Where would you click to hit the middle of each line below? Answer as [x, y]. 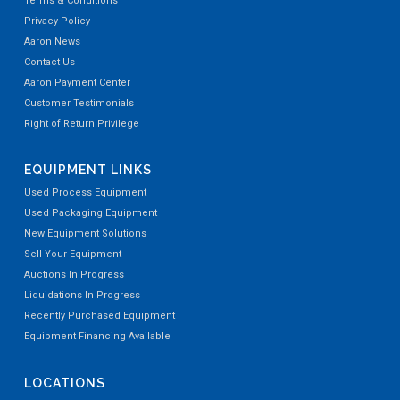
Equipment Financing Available [97, 336]
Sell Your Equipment [73, 254]
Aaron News [52, 42]
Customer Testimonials [79, 103]
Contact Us [50, 62]
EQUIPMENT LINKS [88, 170]
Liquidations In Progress [82, 295]
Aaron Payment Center [77, 83]
